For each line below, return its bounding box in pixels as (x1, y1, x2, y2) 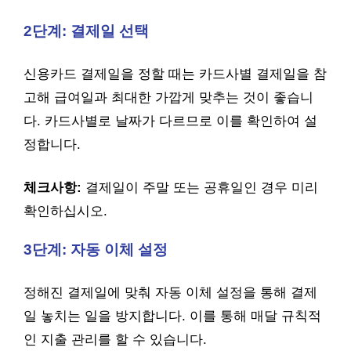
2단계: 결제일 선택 (24, 23, 149, 39)
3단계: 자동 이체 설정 (24, 241, 168, 258)
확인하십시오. (24, 204, 107, 219)
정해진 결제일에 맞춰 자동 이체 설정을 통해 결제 (24, 284, 317, 300)
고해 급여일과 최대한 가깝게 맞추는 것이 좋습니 (24, 89, 313, 105)
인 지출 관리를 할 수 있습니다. (24, 331, 207, 347)
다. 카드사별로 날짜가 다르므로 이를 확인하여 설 (24, 113, 317, 128)
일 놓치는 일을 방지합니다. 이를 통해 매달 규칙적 (24, 308, 321, 324)
